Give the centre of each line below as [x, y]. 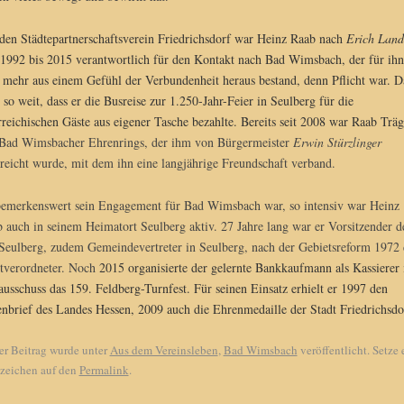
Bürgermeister [255, 142]
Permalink [104, 370]
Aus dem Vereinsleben [164, 350]
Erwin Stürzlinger [337, 142]
